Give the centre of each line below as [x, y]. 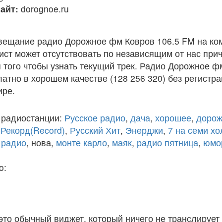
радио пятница [167, 142]
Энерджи [144, 130]
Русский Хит [95, 130]
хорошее [173, 118]
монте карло [82, 142]
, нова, [41, 142]
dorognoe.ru [45, 9]
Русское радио [95, 118]
